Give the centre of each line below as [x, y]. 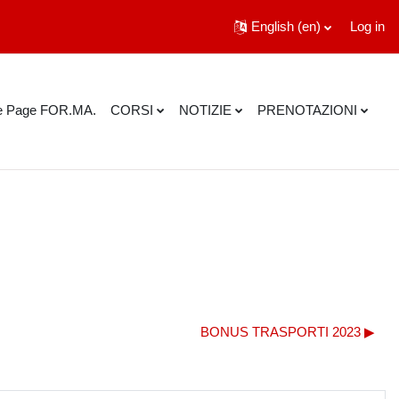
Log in [367, 26]
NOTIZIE [205, 110]
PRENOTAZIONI [307, 110]
